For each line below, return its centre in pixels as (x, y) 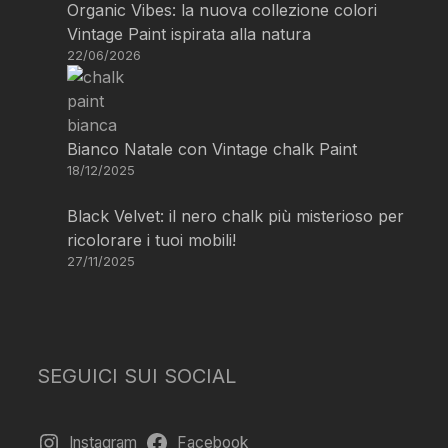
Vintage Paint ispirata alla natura (189, 34)
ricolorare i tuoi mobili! (152, 240)
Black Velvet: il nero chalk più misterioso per (236, 216)
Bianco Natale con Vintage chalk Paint (212, 149)
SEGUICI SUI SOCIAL (137, 376)
